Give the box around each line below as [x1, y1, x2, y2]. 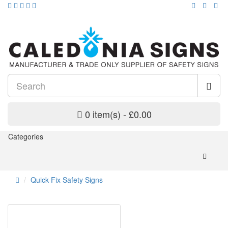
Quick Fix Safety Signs [31, 175, 103, 185]
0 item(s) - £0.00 [84, 107, 152, 121]
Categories [8, 131, 43, 142]
